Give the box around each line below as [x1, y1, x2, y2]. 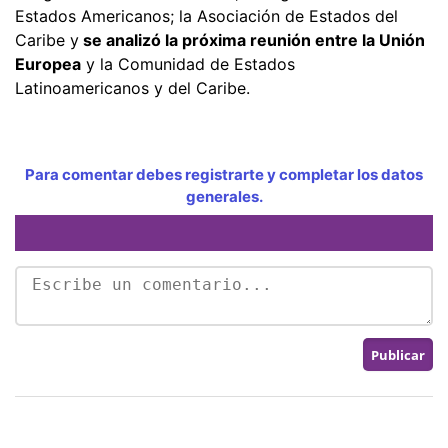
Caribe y [15, 29, 79, 50]
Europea [15, 53, 81, 74]
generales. [185, 186, 263, 206]
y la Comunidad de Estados [81, 53, 295, 74]
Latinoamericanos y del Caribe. [15, 77, 250, 98]
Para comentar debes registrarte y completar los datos [25, 164, 423, 184]
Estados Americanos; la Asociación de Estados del [15, 5, 398, 26]
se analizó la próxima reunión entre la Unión [79, 29, 425, 50]
